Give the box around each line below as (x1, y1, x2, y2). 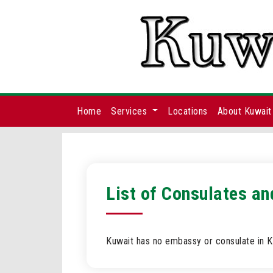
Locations (168, 105, 208, 117)
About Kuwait (217, 105, 272, 117)
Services (111, 105, 150, 117)
